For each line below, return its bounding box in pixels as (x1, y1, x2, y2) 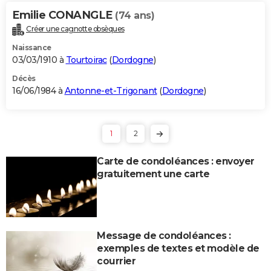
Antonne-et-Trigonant (64, 85, 157, 96)
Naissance (12, 42, 51, 52)
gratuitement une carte (97, 168, 209, 180)
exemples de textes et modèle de (97, 242, 260, 254)
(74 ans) (115, 9, 154, 21)
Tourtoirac (65, 54, 107, 65)
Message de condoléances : (97, 229, 231, 241)
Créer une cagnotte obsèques (26, 24, 125, 33)
